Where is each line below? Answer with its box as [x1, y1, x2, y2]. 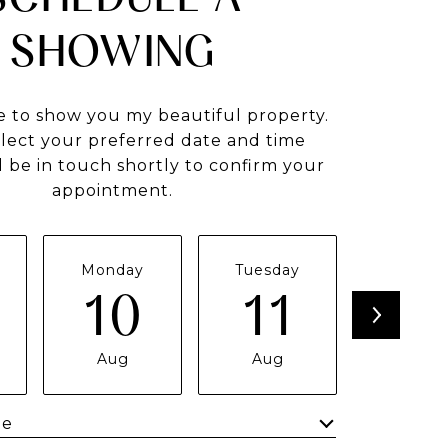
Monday [81, 260, 144, 279]
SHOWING [8, 24, 216, 77]
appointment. [51, 180, 173, 200]
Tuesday [235, 260, 300, 279]
